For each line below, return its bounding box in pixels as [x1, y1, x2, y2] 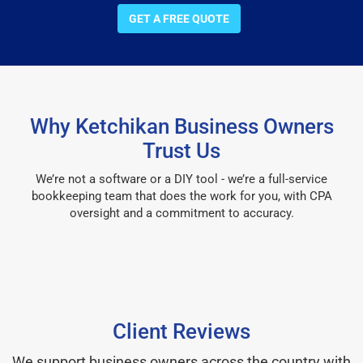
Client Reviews [113, 318, 250, 344]
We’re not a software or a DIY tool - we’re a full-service [36, 171, 327, 186]
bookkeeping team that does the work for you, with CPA [31, 188, 332, 203]
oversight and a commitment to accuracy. [69, 205, 294, 220]
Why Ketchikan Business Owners [29, 113, 334, 139]
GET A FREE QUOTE [129, 11, 229, 25]
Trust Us [143, 138, 220, 163]
